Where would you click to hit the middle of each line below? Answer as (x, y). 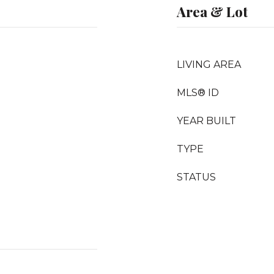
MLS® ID (198, 92)
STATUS (196, 177)
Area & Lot (212, 11)
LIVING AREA (209, 64)
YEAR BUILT (206, 120)
